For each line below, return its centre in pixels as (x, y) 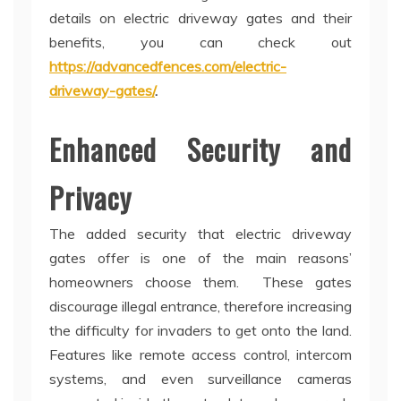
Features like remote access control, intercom (200, 355)
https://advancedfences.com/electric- (168, 67)
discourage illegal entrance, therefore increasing (200, 307)
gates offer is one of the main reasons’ (200, 258)
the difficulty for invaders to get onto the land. (200, 331)
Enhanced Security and (200, 149)
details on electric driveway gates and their (200, 18)
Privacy (90, 198)
